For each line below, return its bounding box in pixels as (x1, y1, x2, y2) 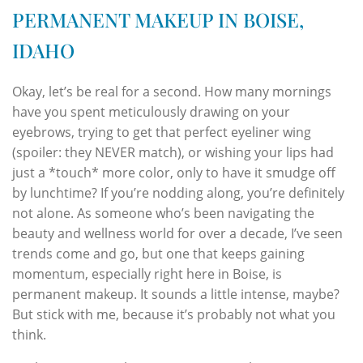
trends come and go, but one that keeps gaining (12, 244, 305, 263)
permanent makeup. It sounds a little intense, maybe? (12, 284, 340, 303)
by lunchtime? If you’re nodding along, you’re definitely (12, 183, 344, 202)
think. (12, 325, 46, 344)
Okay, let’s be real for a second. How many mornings (12, 82, 331, 100)
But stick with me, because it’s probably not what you (12, 305, 335, 323)
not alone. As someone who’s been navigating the (12, 203, 314, 222)
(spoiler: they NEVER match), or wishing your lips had (12, 143, 334, 161)
